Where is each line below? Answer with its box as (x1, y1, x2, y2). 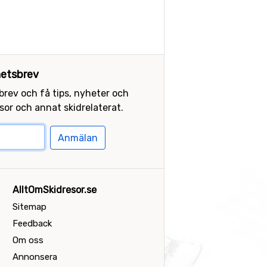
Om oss (12, 235, 44, 246)
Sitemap (12, 201, 46, 212)
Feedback (12, 218, 52, 229)
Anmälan (58, 132, 98, 144)
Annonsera (12, 252, 57, 262)
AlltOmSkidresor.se (12, 184, 97, 195)
